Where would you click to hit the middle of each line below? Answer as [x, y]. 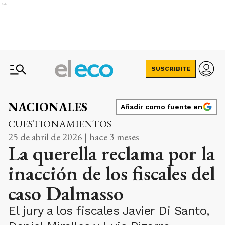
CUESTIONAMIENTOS [60, 124]
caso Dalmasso [66, 193]
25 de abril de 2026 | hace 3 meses [74, 137]
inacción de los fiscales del [111, 173]
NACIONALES [48, 107]
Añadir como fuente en [161, 107]
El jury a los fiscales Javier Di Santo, [109, 211]
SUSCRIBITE [171, 69]
